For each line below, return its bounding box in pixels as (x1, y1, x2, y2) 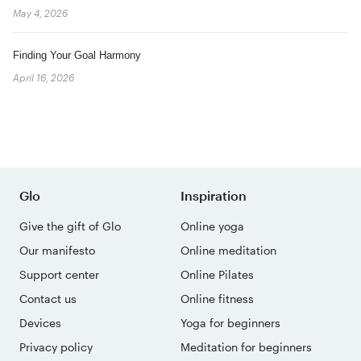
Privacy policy (19, 339, 93, 354)
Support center (19, 267, 99, 281)
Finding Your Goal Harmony (13, 48, 141, 61)
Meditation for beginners (180, 339, 312, 354)
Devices (19, 315, 61, 330)
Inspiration (180, 187, 247, 203)
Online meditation (180, 243, 276, 257)
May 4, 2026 (13, 6, 68, 19)
